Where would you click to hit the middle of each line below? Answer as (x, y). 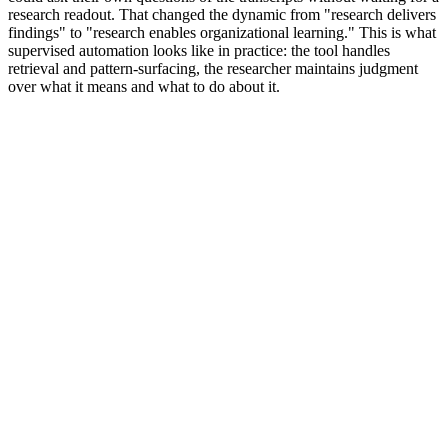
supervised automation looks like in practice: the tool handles (199, 50)
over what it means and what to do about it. (144, 86)
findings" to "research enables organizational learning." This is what (222, 32)
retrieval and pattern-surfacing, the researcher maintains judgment (213, 68)
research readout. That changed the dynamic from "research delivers (222, 14)
